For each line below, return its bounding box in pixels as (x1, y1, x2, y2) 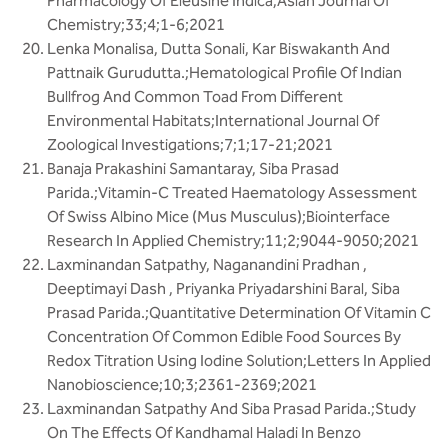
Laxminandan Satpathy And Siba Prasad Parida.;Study (47, 399, 416, 418)
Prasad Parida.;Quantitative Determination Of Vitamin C (47, 303, 431, 322)
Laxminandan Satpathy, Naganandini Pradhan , (47, 255, 367, 274)
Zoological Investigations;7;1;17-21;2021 (47, 135, 333, 154)
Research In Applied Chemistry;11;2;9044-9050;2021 (47, 231, 419, 250)
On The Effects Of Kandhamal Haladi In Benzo (47, 423, 361, 442)
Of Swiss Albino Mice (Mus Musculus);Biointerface (47, 207, 390, 226)
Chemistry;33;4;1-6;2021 (47, 15, 225, 34)
